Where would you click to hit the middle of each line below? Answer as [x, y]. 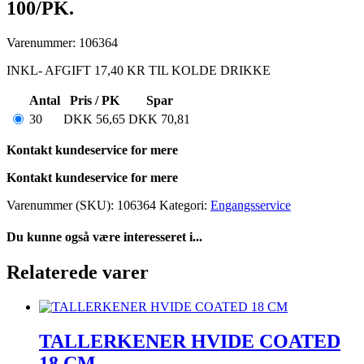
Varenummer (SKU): [62, 205]
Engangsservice [251, 205]
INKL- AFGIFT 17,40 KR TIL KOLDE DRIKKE [139, 70]
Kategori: [185, 205]
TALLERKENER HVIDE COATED [190, 341]
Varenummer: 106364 [62, 42]
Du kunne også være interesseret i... [104, 236]
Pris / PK [94, 100]
